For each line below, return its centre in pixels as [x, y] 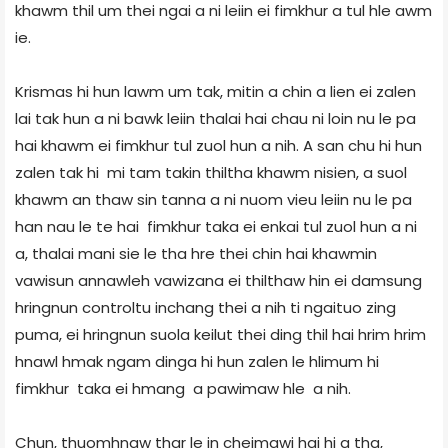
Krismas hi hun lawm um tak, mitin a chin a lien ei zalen [215, 91]
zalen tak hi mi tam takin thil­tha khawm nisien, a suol [211, 172]
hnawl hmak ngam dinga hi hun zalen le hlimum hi [197, 361]
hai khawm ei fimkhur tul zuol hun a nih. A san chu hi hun [218, 145]
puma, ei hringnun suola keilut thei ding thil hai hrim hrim [220, 334]
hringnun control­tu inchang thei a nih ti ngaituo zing [205, 307]
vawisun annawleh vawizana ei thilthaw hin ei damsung [218, 280]
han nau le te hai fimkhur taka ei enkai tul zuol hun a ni [216, 226]
